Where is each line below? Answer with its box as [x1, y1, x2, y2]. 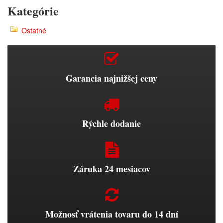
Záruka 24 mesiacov [73, 162, 150, 175]
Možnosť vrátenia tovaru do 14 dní [45, 208, 178, 221]
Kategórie [7, 2, 59, 19]
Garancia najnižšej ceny [66, 72, 157, 85]
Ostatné [21, 25, 46, 35]
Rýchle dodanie [82, 117, 141, 130]
